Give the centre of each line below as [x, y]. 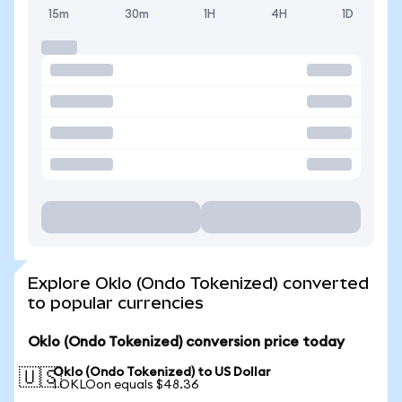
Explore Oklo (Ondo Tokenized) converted [198, 283]
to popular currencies [116, 303]
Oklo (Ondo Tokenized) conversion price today [186, 342]
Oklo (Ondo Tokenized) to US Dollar [162, 372]
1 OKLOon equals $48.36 [126, 385]
